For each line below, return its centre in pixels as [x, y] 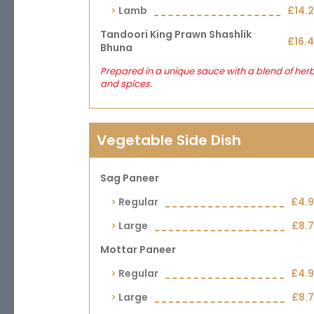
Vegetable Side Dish [169, 140]
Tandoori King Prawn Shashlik [176, 34]
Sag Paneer [130, 178]
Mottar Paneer [138, 250]
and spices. [126, 84]
